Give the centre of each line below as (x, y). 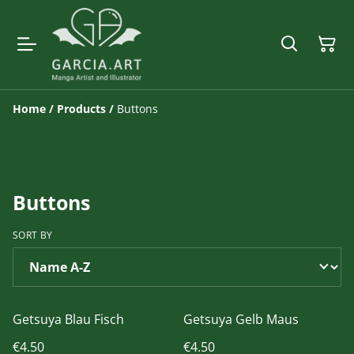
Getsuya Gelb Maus (241, 319)
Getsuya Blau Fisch (68, 319)
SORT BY (33, 235)
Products (81, 108)
